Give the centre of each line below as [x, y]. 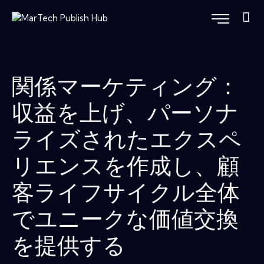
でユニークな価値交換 [125, 222]
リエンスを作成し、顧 [126, 169]
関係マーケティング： [126, 89]
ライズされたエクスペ [127, 142]
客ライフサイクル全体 [126, 195]
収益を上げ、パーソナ [125, 115]
